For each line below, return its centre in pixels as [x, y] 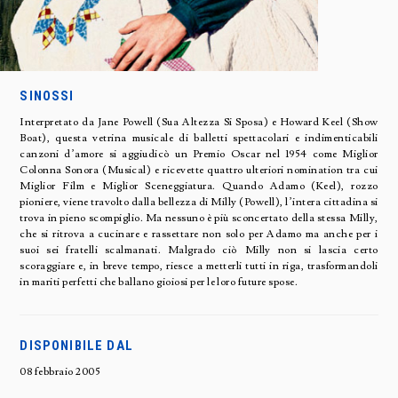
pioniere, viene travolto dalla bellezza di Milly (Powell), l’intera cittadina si [199, 202]
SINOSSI [47, 96]
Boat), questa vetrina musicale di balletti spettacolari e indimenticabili [199, 138]
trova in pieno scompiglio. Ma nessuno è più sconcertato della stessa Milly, [199, 218]
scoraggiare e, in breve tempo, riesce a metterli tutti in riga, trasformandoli [199, 266]
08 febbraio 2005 [60, 371]
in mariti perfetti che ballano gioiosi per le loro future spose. [159, 282]
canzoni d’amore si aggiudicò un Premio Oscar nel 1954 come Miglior [199, 154]
